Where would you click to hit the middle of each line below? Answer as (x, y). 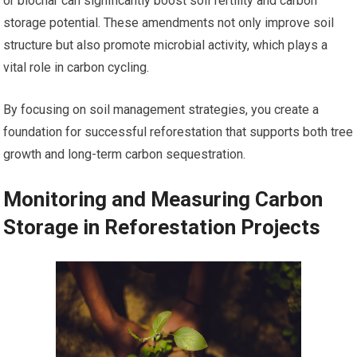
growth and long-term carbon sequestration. (125, 155)
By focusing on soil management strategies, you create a (161, 110)
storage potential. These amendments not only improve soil (169, 23)
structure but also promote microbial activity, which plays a (166, 45)
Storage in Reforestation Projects (162, 228)
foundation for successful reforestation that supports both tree (178, 132)
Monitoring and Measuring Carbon (163, 200)
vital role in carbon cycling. (76, 68)
